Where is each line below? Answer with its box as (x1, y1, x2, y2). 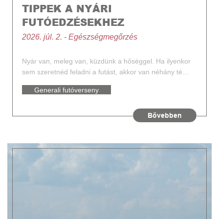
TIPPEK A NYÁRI (22, 1, 112, 15)
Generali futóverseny (34, 86, 99, 94)
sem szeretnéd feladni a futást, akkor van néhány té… (22, 68, 189, 76)
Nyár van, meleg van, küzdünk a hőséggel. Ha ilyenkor (22, 57, 191, 65)
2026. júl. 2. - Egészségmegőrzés (22, 33, 137, 41)
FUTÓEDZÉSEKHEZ (22, 15, 124, 29)
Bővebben (148, 111, 182, 119)
